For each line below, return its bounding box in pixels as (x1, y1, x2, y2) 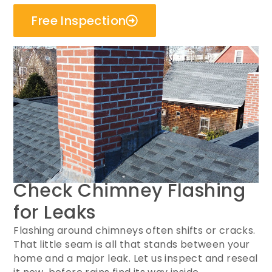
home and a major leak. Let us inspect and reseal (13, 251, 258, 265)
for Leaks (13, 200, 96, 225)
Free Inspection (32, 12, 126, 29)
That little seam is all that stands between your (13, 237, 250, 251)
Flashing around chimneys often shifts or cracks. (13, 223, 256, 237)
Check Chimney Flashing (13, 178, 246, 203)
